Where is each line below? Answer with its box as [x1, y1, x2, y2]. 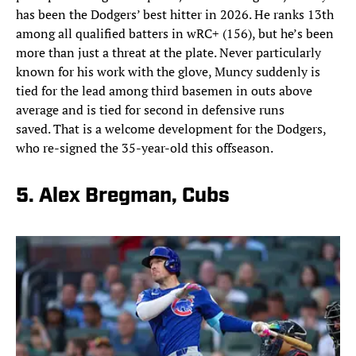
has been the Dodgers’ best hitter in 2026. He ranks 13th [16, 6, 334, 24]
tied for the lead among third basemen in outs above [16, 82, 312, 100]
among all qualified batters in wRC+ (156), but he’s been [16, 25, 334, 43]
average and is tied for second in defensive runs [16, 101, 284, 119]
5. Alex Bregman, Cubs [16, 186, 230, 208]
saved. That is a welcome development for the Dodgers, [16, 120, 326, 138]
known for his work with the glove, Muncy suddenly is [16, 63, 320, 81]
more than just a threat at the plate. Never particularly [16, 44, 321, 62]
